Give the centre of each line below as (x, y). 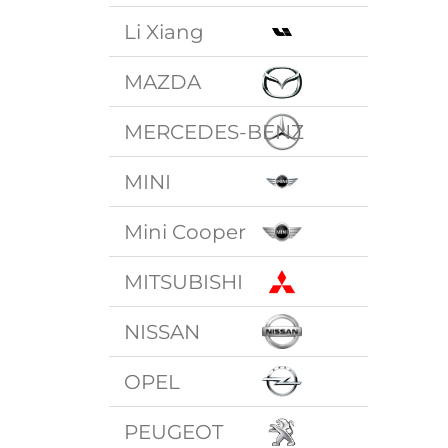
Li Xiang (164, 31)
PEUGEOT (174, 431)
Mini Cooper (185, 231)
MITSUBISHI (184, 281)
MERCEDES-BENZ (214, 131)
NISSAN (162, 331)
